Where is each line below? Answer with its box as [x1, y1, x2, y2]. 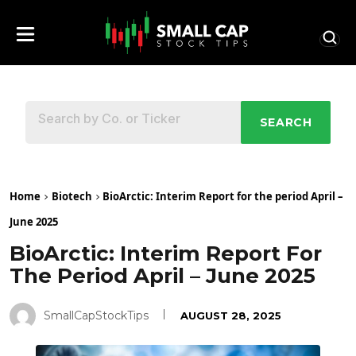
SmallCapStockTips [44, 308, 149, 323]
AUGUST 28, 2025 [180, 308, 281, 322]
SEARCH [259, 115, 312, 130]
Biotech [52, 188, 92, 203]
